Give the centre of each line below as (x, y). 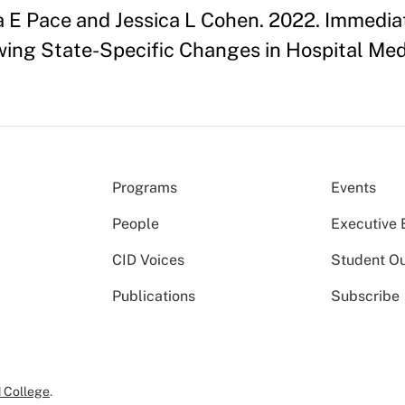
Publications (154, 296)
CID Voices (148, 260)
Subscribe (366, 296)
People (136, 224)
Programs (145, 188)
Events (354, 188)
